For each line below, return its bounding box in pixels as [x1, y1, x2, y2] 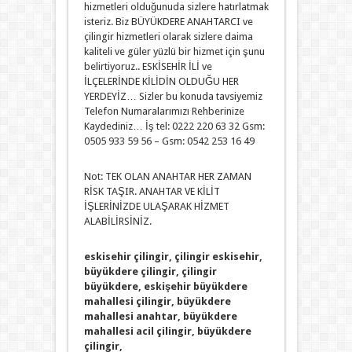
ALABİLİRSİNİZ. [83, 215, 152, 227]
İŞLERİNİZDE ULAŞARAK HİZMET [83, 200, 229, 212]
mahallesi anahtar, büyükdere [83, 310, 237, 322]
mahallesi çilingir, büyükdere [83, 295, 231, 307]
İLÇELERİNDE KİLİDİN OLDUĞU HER [83, 75, 239, 87]
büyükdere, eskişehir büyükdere [83, 280, 247, 292]
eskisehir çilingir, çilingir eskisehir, [83, 251, 262, 262]
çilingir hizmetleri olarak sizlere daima [83, 31, 253, 42]
